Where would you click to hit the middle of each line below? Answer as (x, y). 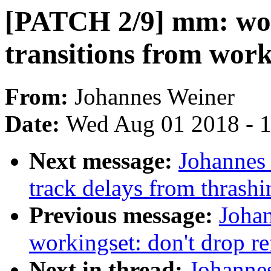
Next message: (104, 161)
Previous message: (124, 215)
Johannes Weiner (155, 97)
